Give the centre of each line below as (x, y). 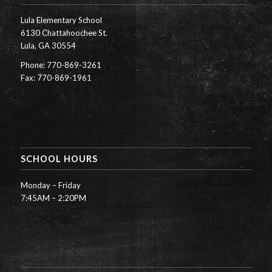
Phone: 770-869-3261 (61, 65)
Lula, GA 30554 (48, 46)
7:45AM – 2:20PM (53, 198)
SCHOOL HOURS (59, 158)
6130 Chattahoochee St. (64, 33)
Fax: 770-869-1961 (56, 78)
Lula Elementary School (61, 20)
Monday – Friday (50, 185)
